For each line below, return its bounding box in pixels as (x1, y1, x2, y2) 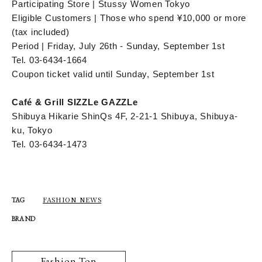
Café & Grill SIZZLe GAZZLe (12, 96, 138, 107)
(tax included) (12, 26, 70, 37)
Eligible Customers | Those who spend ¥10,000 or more (12, 12, 246, 23)
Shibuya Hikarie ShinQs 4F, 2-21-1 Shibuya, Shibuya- (12, 111, 238, 121)
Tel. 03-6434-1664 (12, 54, 87, 65)
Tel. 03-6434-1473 (12, 139, 87, 149)
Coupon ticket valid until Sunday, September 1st (12, 68, 215, 79)
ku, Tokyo (12, 125, 53, 135)
